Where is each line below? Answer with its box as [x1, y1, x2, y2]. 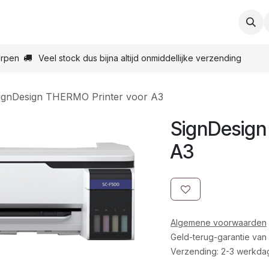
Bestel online [149, 16, 208, 28]
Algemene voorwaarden [171, 217, 267, 228]
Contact [93, 16, 129, 28]
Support [34, 16, 73, 28]
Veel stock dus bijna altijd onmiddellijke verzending [38, 52, 241, 63]
